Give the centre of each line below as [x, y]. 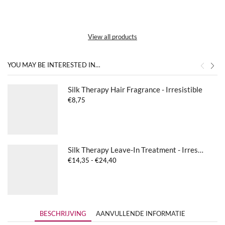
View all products [113, 36]
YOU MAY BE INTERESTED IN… [54, 65]
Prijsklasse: [132, 160]
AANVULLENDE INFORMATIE [141, 214]
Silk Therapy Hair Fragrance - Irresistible [135, 89]
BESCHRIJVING [63, 214]
